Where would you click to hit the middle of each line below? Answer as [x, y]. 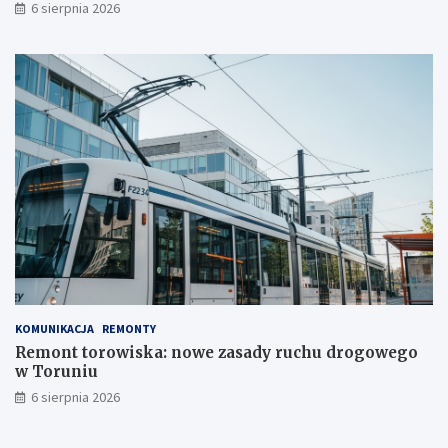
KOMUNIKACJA [54, 328]
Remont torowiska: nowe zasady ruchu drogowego [216, 352]
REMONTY [129, 328]
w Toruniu [56, 371]
